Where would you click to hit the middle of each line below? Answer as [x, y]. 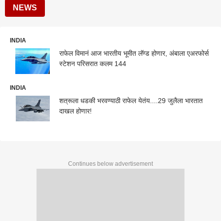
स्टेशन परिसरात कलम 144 [93, 64]
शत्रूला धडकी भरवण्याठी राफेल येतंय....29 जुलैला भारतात [131, 100]
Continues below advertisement [110, 164]
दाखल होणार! [75, 111]
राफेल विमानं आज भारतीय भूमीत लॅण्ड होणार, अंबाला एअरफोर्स [134, 53]
